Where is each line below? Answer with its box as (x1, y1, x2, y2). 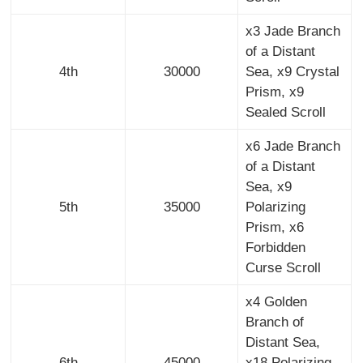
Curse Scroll (245, 260, 321, 276)
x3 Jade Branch (245, 23, 340, 40)
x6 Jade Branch (245, 139, 340, 155)
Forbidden (245, 240, 305, 256)
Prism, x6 (245, 220, 304, 236)
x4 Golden (245, 294, 307, 310)
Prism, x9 (245, 84, 304, 100)
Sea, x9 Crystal (245, 64, 340, 80)
